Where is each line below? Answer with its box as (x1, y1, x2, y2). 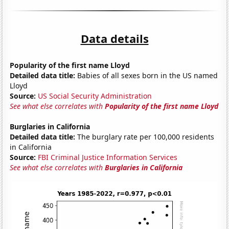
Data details (80, 30, 149, 46)
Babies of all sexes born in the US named (75, 70, 218, 80)
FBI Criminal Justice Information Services (38, 152, 178, 162)
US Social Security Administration (38, 90, 152, 101)
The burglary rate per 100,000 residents (75, 131, 215, 142)
